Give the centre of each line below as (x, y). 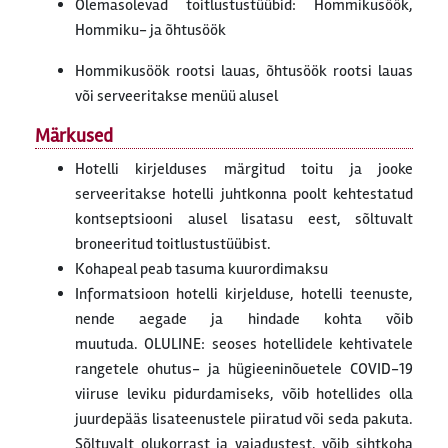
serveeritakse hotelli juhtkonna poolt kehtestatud (244, 194)
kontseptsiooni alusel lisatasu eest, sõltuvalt (244, 219)
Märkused (74, 136)
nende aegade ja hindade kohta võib (244, 319)
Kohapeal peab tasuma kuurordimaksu (201, 269)
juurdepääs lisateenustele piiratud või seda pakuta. (244, 419)
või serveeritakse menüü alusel (176, 96)
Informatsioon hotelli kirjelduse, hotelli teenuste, (244, 294)
